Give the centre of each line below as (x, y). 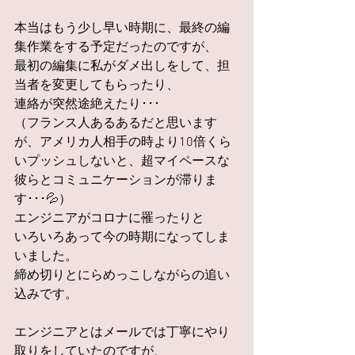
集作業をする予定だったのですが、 (116, 48)
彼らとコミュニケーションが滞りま (116, 181)
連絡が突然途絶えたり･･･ (87, 105)
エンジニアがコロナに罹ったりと (109, 219)
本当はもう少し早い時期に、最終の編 (122, 29)
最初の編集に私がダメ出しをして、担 (122, 67)
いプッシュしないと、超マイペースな (122, 162)
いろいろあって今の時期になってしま (122, 238)
